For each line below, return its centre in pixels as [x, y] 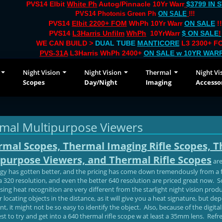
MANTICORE [158, 43]
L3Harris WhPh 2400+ [106, 53]
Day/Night [101, 82]
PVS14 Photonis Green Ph [117, 14]
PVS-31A [54, 53]
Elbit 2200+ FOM [99, 23]
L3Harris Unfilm [99, 33]
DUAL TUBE [116, 43]
